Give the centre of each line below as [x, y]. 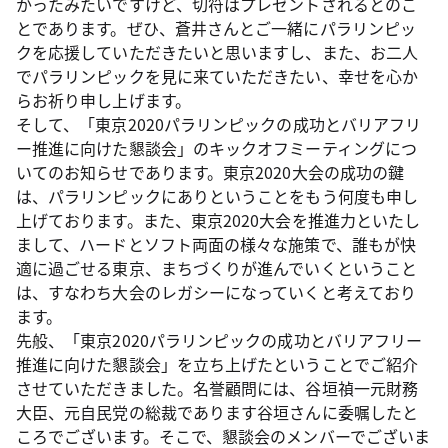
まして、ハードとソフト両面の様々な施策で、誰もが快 [216, 244]
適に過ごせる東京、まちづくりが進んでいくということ [216, 268]
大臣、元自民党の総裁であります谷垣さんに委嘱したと [217, 412]
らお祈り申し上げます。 [103, 100]
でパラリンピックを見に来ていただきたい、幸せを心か [217, 76]
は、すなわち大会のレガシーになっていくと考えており [216, 292]
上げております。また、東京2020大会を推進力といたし [218, 220]
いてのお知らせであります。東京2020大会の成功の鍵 [210, 172]
